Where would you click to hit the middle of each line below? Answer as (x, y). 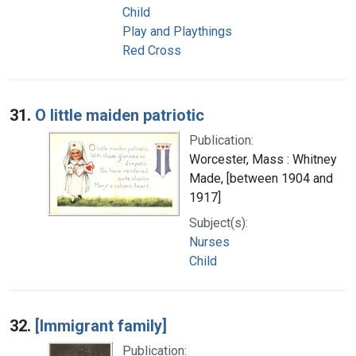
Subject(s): (219, 222)
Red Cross (152, 50)
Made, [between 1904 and (261, 178)
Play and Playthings (177, 31)
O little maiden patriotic (120, 115)
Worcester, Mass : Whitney (263, 159)
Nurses (209, 242)
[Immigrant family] (101, 325)
